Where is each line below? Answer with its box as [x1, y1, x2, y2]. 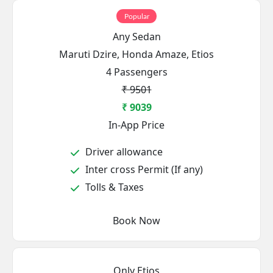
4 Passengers [105, 65, 168, 79]
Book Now [139, 214, 160, 227]
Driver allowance [83, 145, 163, 158]
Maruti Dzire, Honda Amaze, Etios [59, 48, 214, 61]
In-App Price [108, 118, 165, 132]
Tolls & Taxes [83, 180, 144, 194]
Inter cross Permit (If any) [83, 163, 203, 176]
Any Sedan [112, 30, 161, 43]
